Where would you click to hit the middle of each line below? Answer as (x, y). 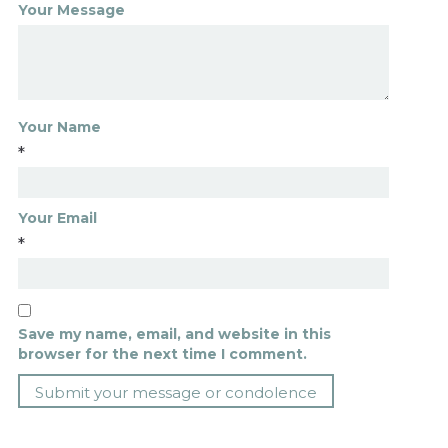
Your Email (57, 218)
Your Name (59, 127)
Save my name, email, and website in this (174, 334)
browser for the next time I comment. (162, 354)
